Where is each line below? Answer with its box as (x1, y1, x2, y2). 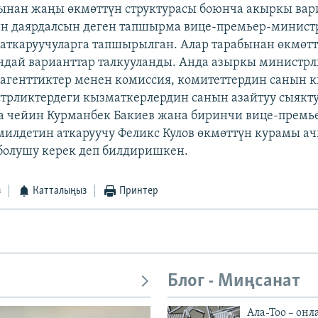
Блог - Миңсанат (168, 272, 300, 292)
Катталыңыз (33, 185, 87, 197)
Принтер (119, 185, 158, 197)
